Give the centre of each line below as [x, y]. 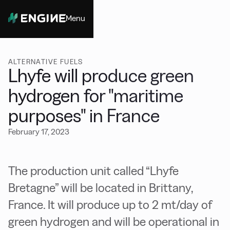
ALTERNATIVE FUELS [46, 62]
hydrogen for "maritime [96, 96]
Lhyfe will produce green [101, 76]
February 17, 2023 [39, 132]
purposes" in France [84, 116]
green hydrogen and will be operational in [114, 222]
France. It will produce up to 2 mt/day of [110, 205]
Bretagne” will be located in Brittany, [100, 188]
